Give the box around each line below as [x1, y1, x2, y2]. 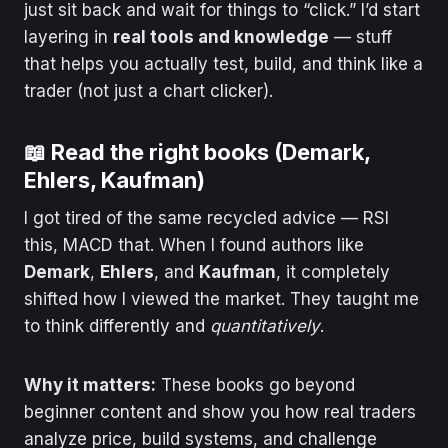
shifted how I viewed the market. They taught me [24, 288, 419, 309]
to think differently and [24, 315, 210, 336]
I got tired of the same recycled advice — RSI [24, 207, 389, 228]
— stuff [329, 26, 392, 47]
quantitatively [210, 315, 320, 336]
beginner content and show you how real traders [24, 401, 416, 422]
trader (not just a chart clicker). [24, 80, 273, 101]
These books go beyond [156, 374, 355, 395]
